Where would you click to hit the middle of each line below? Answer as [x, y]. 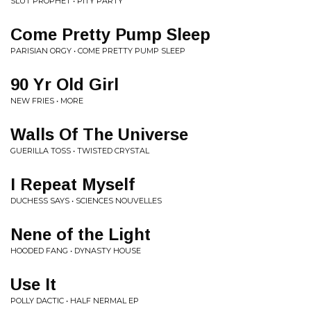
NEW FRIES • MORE [47, 101]
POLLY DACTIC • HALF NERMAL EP [75, 301]
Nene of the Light [81, 234]
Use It [33, 284]
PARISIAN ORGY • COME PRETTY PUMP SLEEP [98, 51]
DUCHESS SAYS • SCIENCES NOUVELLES [86, 201]
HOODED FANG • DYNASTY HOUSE [76, 251]
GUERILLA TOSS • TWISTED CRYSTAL [80, 151]
